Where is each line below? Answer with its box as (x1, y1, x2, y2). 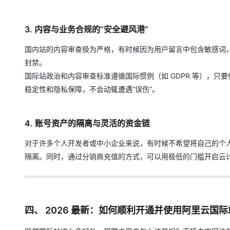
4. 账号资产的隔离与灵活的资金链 (25, 118, 150, 128)
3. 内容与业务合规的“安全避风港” (25, 24, 148, 34)
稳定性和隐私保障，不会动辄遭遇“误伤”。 (25, 85, 159, 93)
